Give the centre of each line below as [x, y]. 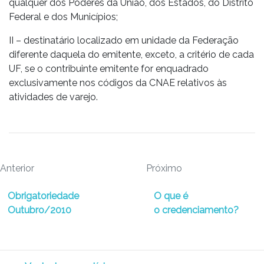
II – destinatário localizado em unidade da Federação [124, 40]
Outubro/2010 [39, 210]
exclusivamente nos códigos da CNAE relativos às [118, 83]
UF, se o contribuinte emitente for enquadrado [109, 69]
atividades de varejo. [53, 97]
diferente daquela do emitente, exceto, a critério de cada [131, 55]
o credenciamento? [197, 210]
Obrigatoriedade [43, 196]
